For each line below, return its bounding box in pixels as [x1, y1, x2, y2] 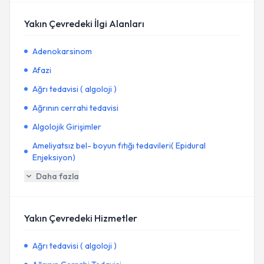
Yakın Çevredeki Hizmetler [24, 212, 137, 224]
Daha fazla [36, 171, 79, 181]
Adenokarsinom [32, 46, 92, 57]
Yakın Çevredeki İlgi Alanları [24, 18, 144, 29]
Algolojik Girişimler [32, 121, 101, 132]
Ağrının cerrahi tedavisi [32, 103, 118, 113]
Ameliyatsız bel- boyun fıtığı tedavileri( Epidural [32, 140, 206, 151]
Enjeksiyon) [32, 152, 75, 163]
